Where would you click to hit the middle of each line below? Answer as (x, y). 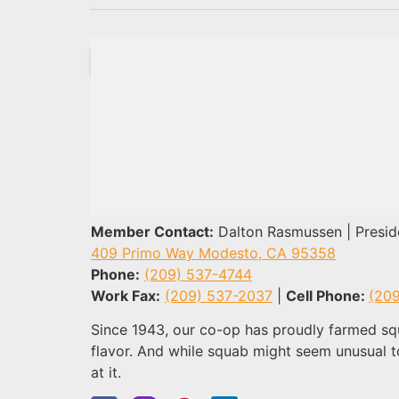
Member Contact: (152, 231)
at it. (106, 373)
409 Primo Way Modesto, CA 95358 (213, 252)
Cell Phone (323, 295)
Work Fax (123, 295)
